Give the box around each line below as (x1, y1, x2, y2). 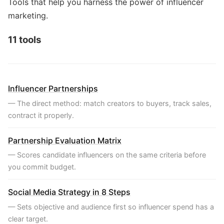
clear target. (8, 214, 48, 223)
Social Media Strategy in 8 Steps (8, 187, 130, 197)
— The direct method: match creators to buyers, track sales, (8, 98, 211, 107)
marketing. (8, 10, 48, 21)
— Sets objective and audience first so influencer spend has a (8, 202, 214, 211)
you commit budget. (8, 162, 76, 171)
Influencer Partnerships (8, 83, 98, 94)
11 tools (8, 34, 41, 46)
